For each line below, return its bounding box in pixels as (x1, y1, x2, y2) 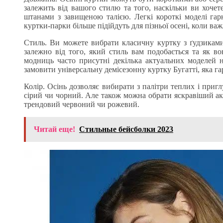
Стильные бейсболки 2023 (79, 124, 173, 133)
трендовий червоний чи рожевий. (24, 100, 139, 109)
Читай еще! (34, 124, 75, 133)
